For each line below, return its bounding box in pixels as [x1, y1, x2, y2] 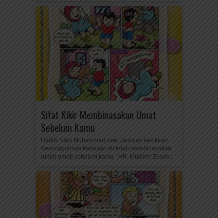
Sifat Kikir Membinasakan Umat [41, 108, 156, 122]
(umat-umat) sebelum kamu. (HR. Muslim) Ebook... [41, 153, 174, 160]
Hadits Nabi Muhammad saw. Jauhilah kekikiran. [41, 137, 169, 144]
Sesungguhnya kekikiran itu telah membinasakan [41, 145, 171, 152]
